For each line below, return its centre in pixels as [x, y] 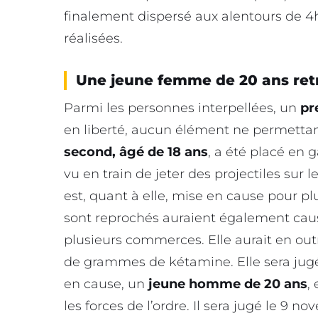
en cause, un [106, 284]
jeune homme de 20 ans [228, 284]
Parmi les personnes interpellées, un [182, 108]
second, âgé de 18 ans [136, 152]
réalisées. [93, 39]
